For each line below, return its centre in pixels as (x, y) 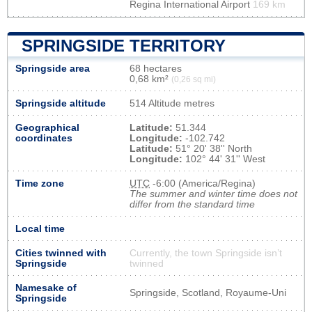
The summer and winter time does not (213, 194)
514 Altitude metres (172, 103)
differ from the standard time (192, 204)
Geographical (47, 127)
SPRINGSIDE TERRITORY (124, 45)
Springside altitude (61, 103)
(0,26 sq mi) (194, 79)
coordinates (44, 138)
